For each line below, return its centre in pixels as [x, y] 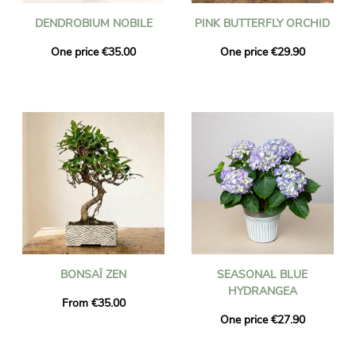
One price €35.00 [94, 52]
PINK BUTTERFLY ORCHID [263, 23]
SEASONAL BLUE [263, 274]
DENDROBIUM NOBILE [93, 23]
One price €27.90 [262, 319]
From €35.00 [93, 303]
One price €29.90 [262, 52]
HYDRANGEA [262, 291]
